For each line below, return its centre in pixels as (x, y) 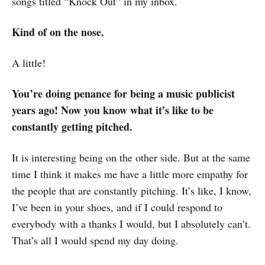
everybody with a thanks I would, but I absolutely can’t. (131, 224)
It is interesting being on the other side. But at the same (131, 158)
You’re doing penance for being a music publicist (123, 94)
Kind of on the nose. (58, 32)
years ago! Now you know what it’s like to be (113, 110)
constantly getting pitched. (72, 127)
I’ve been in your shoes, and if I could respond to (117, 207)
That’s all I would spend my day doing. (95, 240)
